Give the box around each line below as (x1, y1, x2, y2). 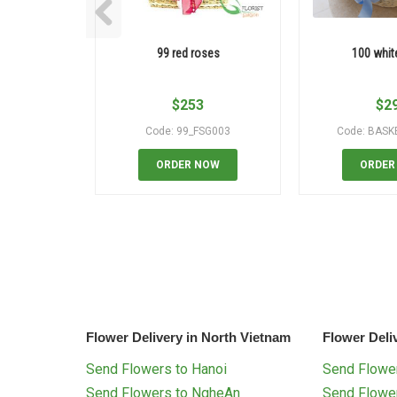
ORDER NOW (156, 159, 220, 172)
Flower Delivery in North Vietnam (86, 330, 291, 346)
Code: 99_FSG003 (145, 125, 230, 138)
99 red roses (156, 46, 220, 61)
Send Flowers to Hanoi (86, 361, 227, 378)
